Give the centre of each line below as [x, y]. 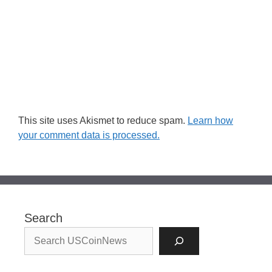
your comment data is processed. [89, 135]
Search [43, 218]
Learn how [210, 121]
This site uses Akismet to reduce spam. [103, 121]
